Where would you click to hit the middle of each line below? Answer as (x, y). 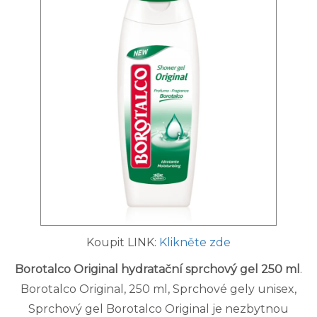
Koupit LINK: (123, 243)
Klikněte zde (195, 243)
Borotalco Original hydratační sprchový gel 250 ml (157, 270)
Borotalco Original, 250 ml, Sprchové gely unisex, (158, 289)
